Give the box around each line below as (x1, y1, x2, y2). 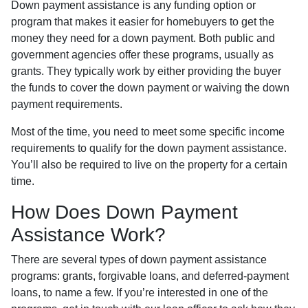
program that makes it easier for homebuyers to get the (11, 16, 274, 27)
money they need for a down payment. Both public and (11, 32, 275, 44)
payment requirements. (11, 98, 125, 110)
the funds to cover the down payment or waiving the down (11, 82, 289, 93)
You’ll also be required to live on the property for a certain (11, 159, 287, 170)
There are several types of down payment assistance (11, 254, 267, 265)
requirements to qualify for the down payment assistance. (11, 142, 287, 154)
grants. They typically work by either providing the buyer (11, 65, 281, 77)
